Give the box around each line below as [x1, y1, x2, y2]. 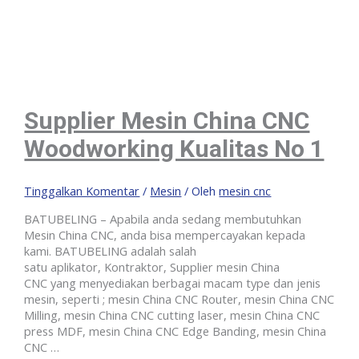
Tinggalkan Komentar [24, 182, 140, 199]
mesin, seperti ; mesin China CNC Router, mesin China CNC [24, 291, 335, 308]
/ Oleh [181, 182, 220, 199]
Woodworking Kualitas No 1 [24, 134, 325, 163]
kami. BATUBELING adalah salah [24, 243, 197, 260]
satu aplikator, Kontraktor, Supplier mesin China [24, 259, 280, 276]
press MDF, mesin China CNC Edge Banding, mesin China [24, 323, 327, 340]
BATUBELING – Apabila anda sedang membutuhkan [24, 211, 302, 228]
